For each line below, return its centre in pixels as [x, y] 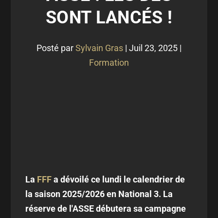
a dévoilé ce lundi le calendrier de [118, 179]
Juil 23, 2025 [153, 48]
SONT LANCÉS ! [109, 18]
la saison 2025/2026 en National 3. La [99, 194]
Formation [109, 63]
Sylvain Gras [99, 48]
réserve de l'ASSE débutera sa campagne [106, 209]
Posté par [56, 48]
